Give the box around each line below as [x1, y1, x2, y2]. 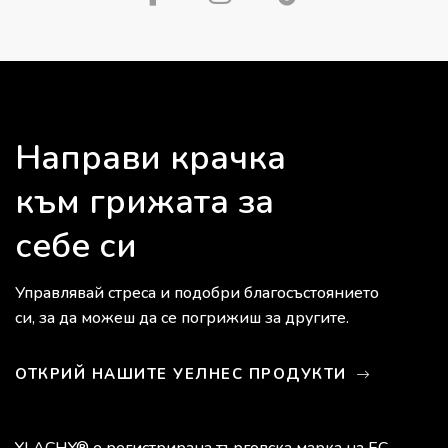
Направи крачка [15, 135, 286, 181]
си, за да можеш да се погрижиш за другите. [15, 307, 349, 329]
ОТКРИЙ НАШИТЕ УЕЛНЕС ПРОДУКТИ [15, 363, 352, 384]
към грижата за [15, 179, 274, 225]
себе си [15, 223, 137, 269]
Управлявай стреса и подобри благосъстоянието [15, 282, 379, 304]
